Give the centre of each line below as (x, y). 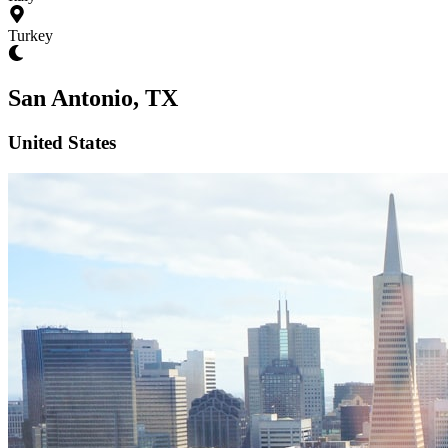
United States (62, 142)
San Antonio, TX (93, 97)
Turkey (30, 35)
